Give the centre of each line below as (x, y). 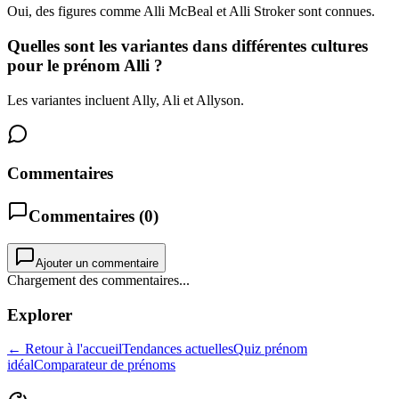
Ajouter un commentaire (97, 263)
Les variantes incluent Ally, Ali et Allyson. (126, 100)
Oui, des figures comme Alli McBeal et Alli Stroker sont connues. (191, 12)
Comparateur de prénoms (105, 365)
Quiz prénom (270, 349)
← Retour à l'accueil (65, 349)
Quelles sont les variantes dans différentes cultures (187, 45)
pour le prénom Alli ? (85, 65)
